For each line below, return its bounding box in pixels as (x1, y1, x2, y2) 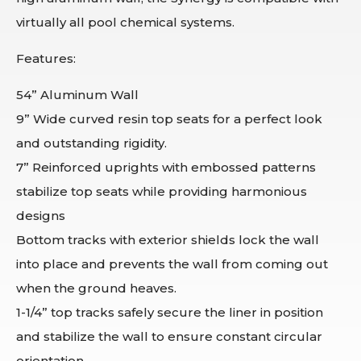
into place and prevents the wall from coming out (16, 255, 328, 272)
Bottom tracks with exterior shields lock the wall (16, 231, 319, 247)
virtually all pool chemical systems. (16, 14, 234, 30)
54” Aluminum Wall (16, 86, 139, 102)
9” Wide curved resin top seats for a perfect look (16, 110, 322, 127)
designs (16, 207, 65, 223)
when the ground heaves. (16, 280, 176, 296)
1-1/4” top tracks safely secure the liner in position (16, 304, 323, 320)
